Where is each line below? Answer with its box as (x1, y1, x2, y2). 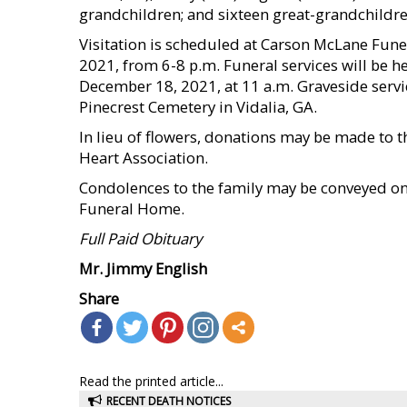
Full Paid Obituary (79, 228, 202, 249)
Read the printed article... (79, 372, 223, 390)
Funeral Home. (79, 198, 184, 219)
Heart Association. (79, 147, 208, 168)
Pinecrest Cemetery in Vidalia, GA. (79, 96, 317, 117)
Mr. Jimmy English (79, 258, 207, 279)
